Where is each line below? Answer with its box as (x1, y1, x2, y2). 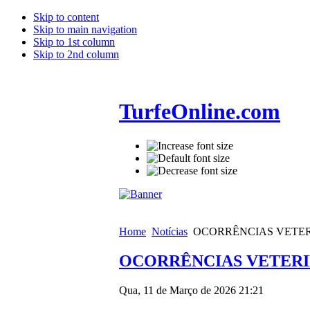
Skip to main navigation (33, 24, 137, 35)
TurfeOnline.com (119, 99, 280, 125)
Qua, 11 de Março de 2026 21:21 (119, 284, 264, 296)
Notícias (152, 225, 188, 237)
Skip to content (33, 11, 99, 23)
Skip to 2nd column (33, 48, 119, 60)
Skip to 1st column (33, 36, 115, 48)
